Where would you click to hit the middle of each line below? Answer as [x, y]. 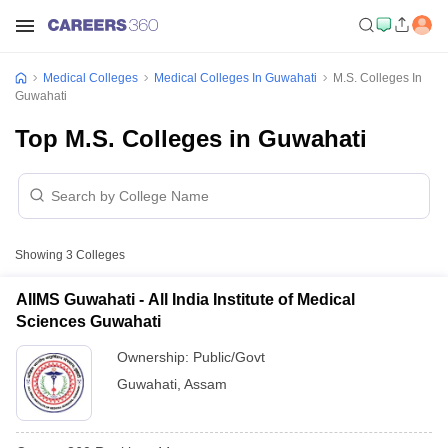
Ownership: [155, 357]
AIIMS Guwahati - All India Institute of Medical [185, 299]
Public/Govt [229, 357]
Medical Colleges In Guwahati [235, 78]
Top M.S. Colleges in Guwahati [191, 138]
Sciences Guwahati [88, 321]
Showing [40, 255]
